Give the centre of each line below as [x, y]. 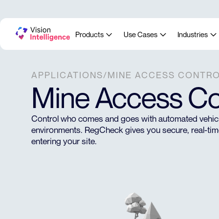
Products [90, 34]
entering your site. [64, 141]
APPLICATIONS [67, 75]
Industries [193, 34]
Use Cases [141, 34]
